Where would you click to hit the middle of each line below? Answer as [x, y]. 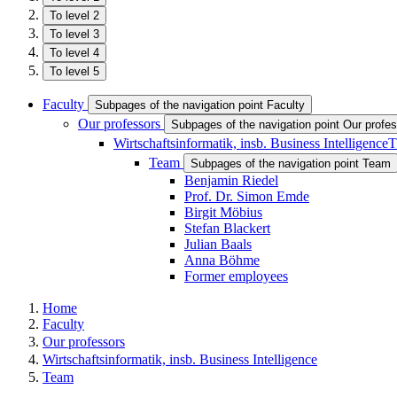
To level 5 [74, 71]
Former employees [236, 276]
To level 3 [74, 34]
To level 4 [74, 53]
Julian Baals [218, 244]
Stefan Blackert [227, 228]
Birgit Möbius [223, 212]
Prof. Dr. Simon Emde [247, 196]
